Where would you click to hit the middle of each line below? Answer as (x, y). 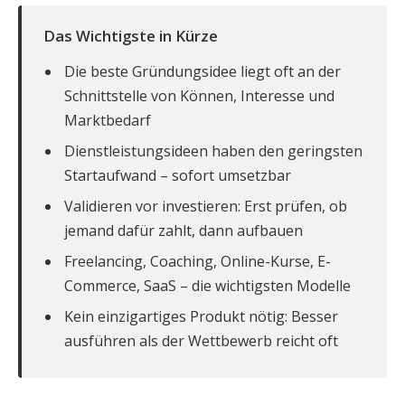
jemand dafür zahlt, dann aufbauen (184, 230)
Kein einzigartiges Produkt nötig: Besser (201, 316)
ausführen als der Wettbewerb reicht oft (201, 340)
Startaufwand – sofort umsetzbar (178, 175)
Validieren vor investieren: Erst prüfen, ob (206, 206)
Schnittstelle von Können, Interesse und (199, 95)
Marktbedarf (108, 120)
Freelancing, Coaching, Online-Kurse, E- (198, 261)
